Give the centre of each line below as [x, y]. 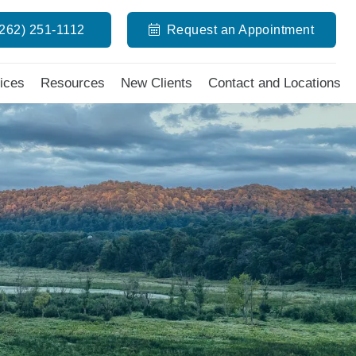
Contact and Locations [274, 83]
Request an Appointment [240, 29]
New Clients [156, 83]
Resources [72, 83]
